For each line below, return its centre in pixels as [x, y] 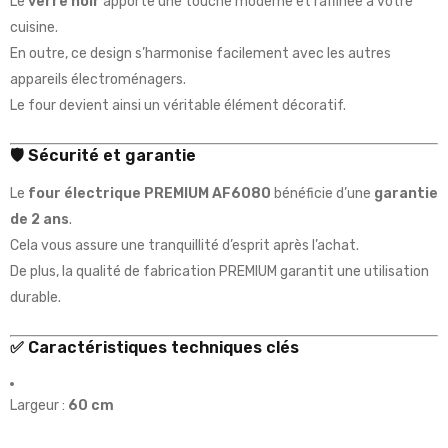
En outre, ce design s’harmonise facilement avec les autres [200, 54]
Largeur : [39, 406]
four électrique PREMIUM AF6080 [149, 194]
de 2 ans [39, 220]
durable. [35, 298]
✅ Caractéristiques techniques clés [154, 348]
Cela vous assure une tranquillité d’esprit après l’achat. [184, 246]
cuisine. [34, 28]
